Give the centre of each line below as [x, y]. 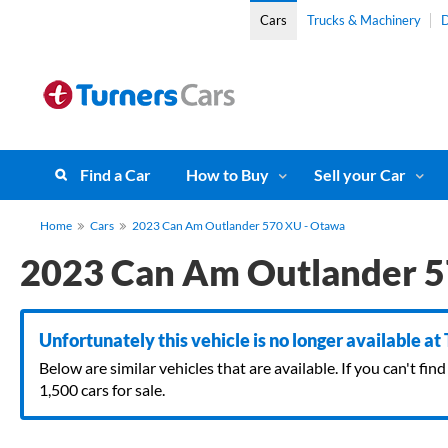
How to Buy [227, 174]
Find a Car [115, 174]
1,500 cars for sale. [102, 389]
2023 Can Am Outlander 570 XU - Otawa [238, 225]
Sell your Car [360, 174]
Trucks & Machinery [363, 20]
